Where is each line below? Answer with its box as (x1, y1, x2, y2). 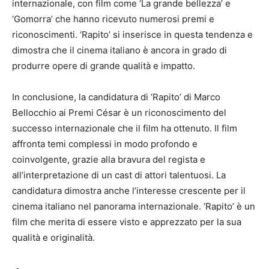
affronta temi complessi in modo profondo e (12, 138, 198, 150)
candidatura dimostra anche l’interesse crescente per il (12, 185, 246, 197)
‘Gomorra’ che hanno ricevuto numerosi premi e (12, 13, 214, 25)
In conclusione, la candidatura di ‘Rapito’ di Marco (12, 91, 220, 103)
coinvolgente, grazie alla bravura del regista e (12, 154, 205, 166)
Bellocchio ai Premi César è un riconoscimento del (12, 107, 226, 119)
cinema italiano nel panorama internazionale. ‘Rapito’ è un (12, 201, 255, 213)
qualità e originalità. (12, 232, 95, 244)
